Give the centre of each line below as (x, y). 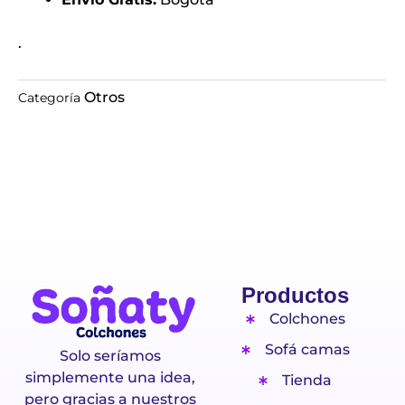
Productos (295, 295)
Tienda (307, 380)
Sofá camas (307, 349)
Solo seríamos (110, 356)
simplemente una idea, (110, 378)
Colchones (307, 319)
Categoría (49, 98)
